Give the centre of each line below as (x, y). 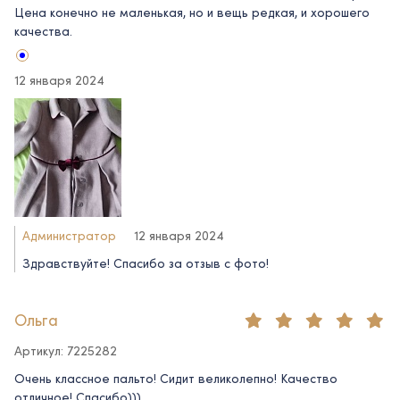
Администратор (69, 236)
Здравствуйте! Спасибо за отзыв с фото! (146, 263)
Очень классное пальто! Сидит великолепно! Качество (176, 379)
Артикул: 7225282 (66, 351)
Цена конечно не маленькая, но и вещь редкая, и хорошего (192, 12)
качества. (43, 31)
